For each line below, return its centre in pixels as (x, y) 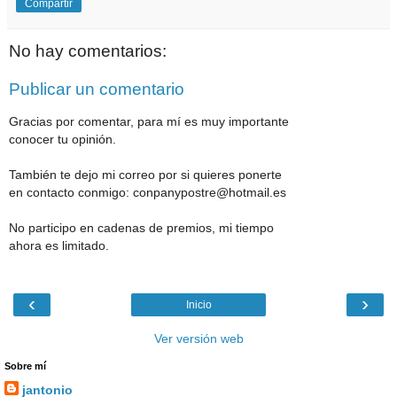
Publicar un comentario (97, 90)
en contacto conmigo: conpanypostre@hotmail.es (148, 192)
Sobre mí (25, 366)
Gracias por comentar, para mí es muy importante (149, 121)
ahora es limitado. (59, 245)
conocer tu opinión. (62, 139)
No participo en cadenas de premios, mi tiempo (141, 227)
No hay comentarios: (88, 51)
